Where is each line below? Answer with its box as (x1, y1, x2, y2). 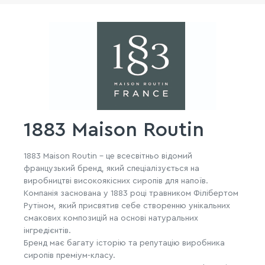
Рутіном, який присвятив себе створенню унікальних (24, 201, 230, 210)
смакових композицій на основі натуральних (24, 214, 198, 222)
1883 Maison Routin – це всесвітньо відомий (24, 151, 192, 160)
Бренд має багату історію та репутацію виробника (24, 238, 225, 247)
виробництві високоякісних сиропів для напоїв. (24, 176, 208, 185)
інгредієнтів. (24, 226, 71, 235)
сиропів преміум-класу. (24, 251, 115, 260)
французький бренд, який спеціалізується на (24, 164, 199, 173)
